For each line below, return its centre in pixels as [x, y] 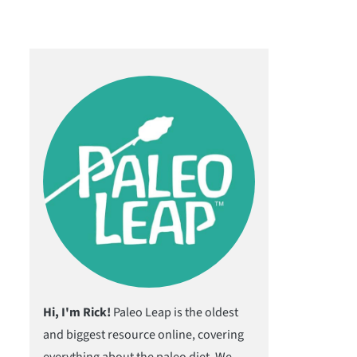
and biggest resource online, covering [143, 335]
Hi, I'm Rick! [77, 312]
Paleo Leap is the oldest [175, 312]
